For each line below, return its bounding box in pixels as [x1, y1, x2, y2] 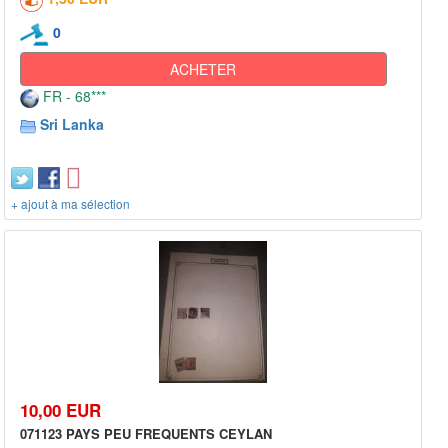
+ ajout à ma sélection [11, 194, 130, 212]
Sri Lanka [40, 113, 104, 134]
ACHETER [170, 58, 237, 79]
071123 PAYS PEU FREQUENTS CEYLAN [20, 424, 272, 444]
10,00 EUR [20, 398, 101, 423]
